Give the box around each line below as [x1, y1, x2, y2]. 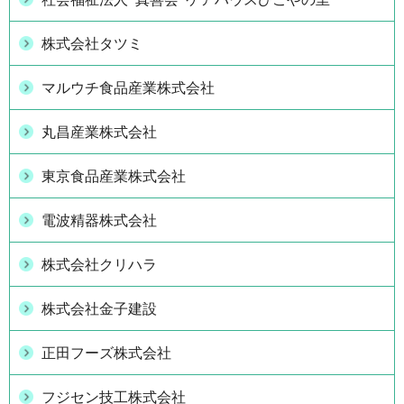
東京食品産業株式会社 [41, 168, 186, 184]
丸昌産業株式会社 [41, 124, 157, 140]
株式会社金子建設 [41, 300, 157, 317]
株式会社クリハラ [41, 256, 157, 272]
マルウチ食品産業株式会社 [41, 79, 215, 96]
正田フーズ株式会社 [41, 344, 171, 361]
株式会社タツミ [41, 35, 142, 51]
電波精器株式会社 [41, 212, 157, 228]
